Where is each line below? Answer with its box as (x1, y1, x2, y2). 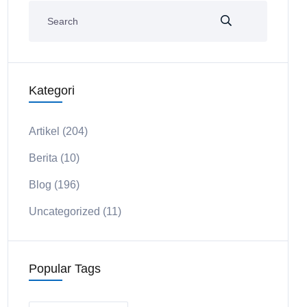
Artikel (29, 125, 60, 137)
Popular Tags (29, 262, 101, 275)
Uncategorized (29, 206, 100, 217)
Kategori (29, 84, 75, 97)
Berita (29, 152, 58, 164)
